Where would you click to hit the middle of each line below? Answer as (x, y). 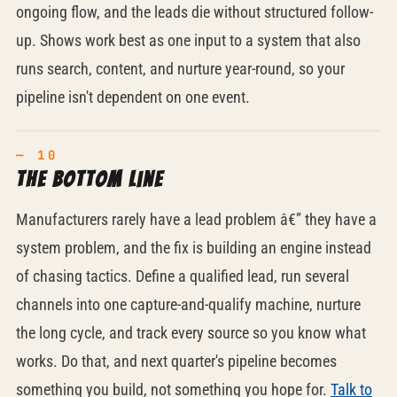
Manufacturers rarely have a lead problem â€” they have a (196, 219)
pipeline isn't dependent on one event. (132, 97)
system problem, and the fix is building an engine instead (193, 248)
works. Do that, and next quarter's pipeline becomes (176, 361)
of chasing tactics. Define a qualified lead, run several (182, 276)
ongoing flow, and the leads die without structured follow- (194, 12)
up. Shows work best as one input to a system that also (188, 40)
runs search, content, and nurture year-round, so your (180, 69)
